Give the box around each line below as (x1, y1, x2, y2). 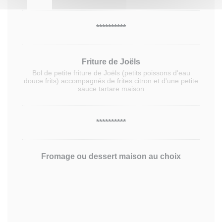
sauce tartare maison (78, 85, 144, 93)
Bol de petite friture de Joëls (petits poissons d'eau (32, 69, 190, 77)
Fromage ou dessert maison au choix (41, 152, 181, 161)
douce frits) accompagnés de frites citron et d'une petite (24, 77, 198, 85)
